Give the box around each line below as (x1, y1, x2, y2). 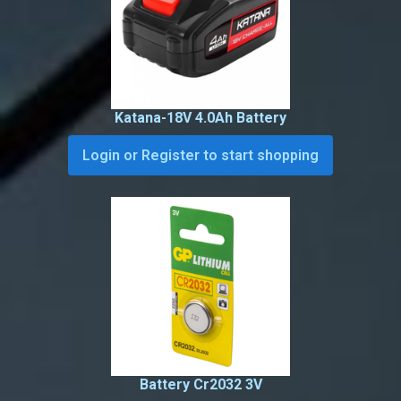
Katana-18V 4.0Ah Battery (115, 109, 286, 127)
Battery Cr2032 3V (139, 376, 262, 394)
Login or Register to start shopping (82, 147, 319, 165)
